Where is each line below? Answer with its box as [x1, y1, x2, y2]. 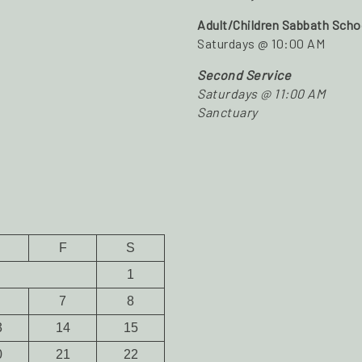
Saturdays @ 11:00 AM [197, 85, 325, 101]
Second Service [197, 66, 291, 82]
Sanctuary [197, 103, 258, 120]
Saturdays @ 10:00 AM [197, 35, 325, 51]
